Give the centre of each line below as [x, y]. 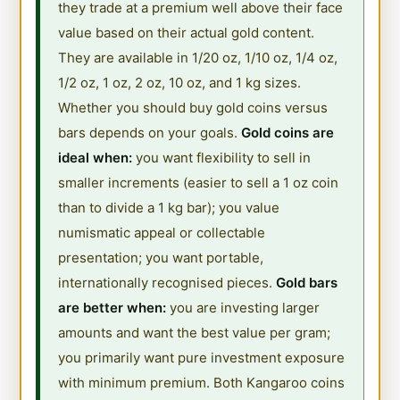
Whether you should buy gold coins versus [193, 107]
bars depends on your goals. [150, 132]
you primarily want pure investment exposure [202, 357]
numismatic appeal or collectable [162, 232]
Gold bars [307, 282]
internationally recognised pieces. [167, 282]
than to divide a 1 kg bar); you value [169, 207]
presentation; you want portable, [161, 257]
